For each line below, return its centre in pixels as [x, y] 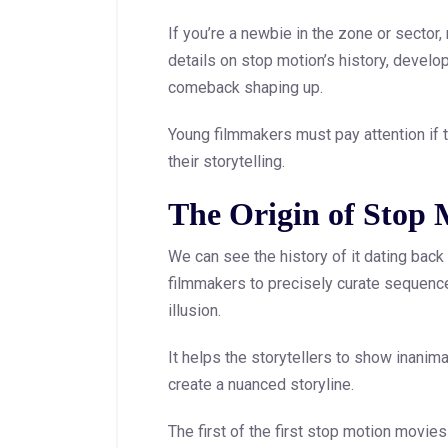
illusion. [194, 311]
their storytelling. [226, 162]
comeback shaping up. [245, 88]
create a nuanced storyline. [261, 385]
